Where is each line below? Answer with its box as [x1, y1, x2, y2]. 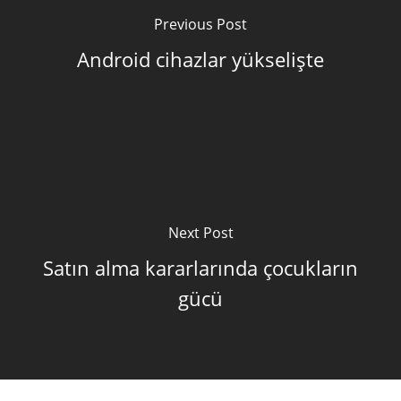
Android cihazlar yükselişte [77, 46, 324, 73]
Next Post [167, 223, 234, 243]
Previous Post [154, 14, 247, 34]
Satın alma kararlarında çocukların [43, 254, 358, 281]
